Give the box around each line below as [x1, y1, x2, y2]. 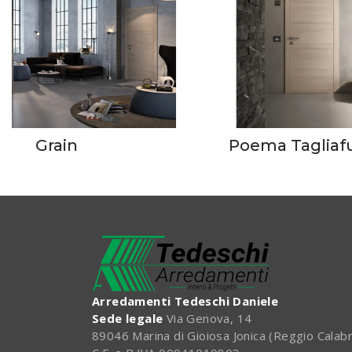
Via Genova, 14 [163, 310, 252, 327]
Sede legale [92, 310, 163, 327]
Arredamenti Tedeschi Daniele [92, 293, 279, 310]
